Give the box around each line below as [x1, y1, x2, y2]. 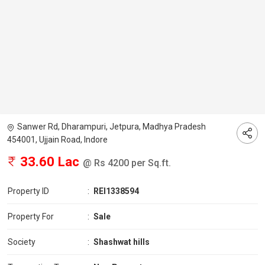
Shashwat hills [93, 237, 150, 247]
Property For [8, 212, 54, 222]
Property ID [8, 186, 49, 196]
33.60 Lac [17, 154, 83, 170]
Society [8, 237, 35, 247]
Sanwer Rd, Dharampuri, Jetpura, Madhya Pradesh [17, 122, 206, 132]
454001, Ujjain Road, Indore [7, 135, 108, 145]
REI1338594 [93, 186, 139, 196]
